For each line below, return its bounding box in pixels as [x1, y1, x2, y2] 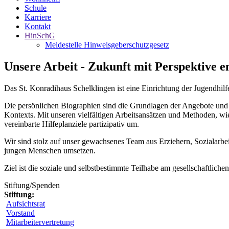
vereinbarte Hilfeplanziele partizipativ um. [4, 119, 139, 128]
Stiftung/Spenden [4, 180, 60, 190]
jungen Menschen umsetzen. [4, 146, 96, 155]
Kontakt [25, 22, 51, 31]
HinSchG [25, 31, 55, 40]
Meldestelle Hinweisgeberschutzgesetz [45, 40, 169, 49]
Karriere [25, 13, 51, 21]
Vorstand [6, 208, 35, 217]
